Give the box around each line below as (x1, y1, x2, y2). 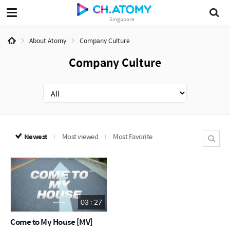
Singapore (109, 14, 135, 23)
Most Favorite (113, 131, 152, 142)
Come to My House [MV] (10, 216, 93, 228)
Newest (24, 131, 47, 142)
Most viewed (62, 131, 98, 142)
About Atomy (29, 36, 66, 45)
